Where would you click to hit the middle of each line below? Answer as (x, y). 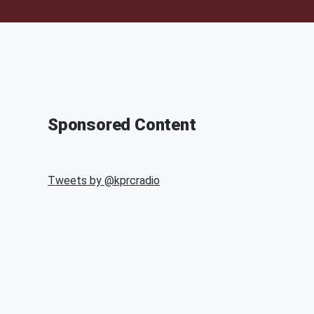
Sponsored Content (122, 125)
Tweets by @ (81, 180)
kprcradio (137, 180)
